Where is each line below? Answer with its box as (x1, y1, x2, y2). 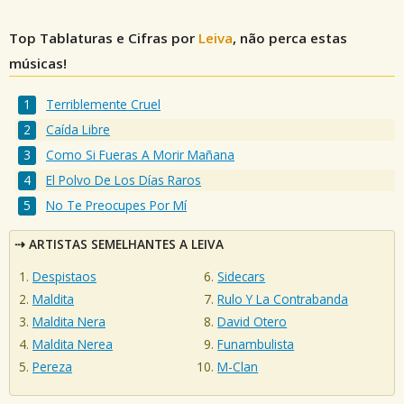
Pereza (32, 358, 72, 376)
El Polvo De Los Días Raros (46, 171, 202, 189)
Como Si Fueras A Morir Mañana (46, 146, 235, 164)
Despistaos (32, 268, 96, 286)
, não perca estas (233, 29, 347, 47)
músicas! (9, 54, 67, 72)
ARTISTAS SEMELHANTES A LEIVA (29, 234, 224, 252)
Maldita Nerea (32, 335, 113, 353)
